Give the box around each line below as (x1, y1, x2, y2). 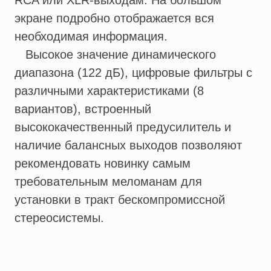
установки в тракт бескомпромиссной (15, 193, 225, 207)
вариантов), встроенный (15, 102, 151, 116)
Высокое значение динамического (15, 48, 216, 62)
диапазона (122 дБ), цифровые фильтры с (15, 66, 252, 80)
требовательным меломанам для (15, 175, 202, 189)
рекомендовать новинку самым (15, 157, 191, 171)
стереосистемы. (15, 211, 104, 225)
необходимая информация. (15, 30, 168, 44)
